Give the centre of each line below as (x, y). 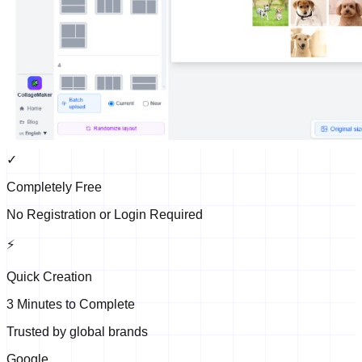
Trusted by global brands (77, 331)
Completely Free (54, 187)
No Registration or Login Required (105, 214)
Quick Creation (49, 276)
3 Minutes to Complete (71, 304)
